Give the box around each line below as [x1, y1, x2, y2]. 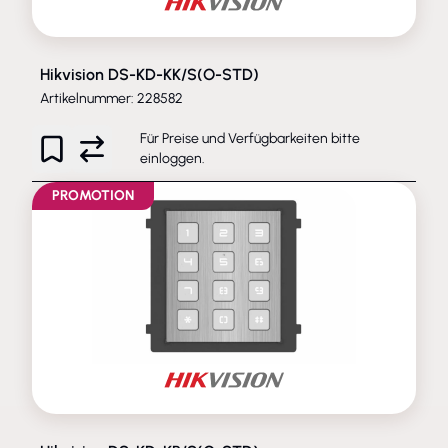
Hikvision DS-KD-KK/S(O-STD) [40, 64, 259, 84]
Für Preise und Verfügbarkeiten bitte [140, 129, 360, 147]
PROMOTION [52, 186, 134, 204]
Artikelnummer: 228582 [40, 89, 183, 107]
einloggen [140, 149, 202, 167]
